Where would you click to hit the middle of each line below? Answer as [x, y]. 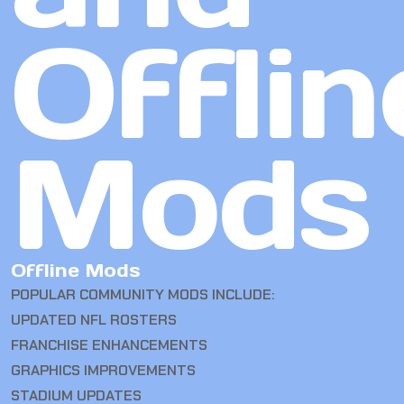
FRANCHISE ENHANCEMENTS [109, 345]
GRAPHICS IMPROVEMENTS [103, 371]
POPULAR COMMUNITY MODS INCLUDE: [143, 295]
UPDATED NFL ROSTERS [94, 320]
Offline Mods [76, 271]
